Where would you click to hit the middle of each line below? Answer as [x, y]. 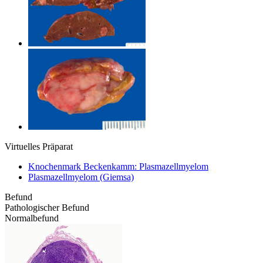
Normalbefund [32, 218]
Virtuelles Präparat [39, 146]
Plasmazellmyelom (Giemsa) [81, 177]
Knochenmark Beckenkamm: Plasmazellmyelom [118, 166]
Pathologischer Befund [47, 207]
